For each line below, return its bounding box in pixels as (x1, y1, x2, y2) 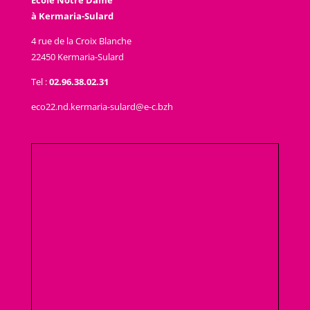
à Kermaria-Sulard (30, 9, 113, 22)
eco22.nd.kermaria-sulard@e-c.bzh (30, 100, 173, 113)
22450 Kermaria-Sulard (30, 50, 124, 63)
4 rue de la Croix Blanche (30, 34, 131, 47)
